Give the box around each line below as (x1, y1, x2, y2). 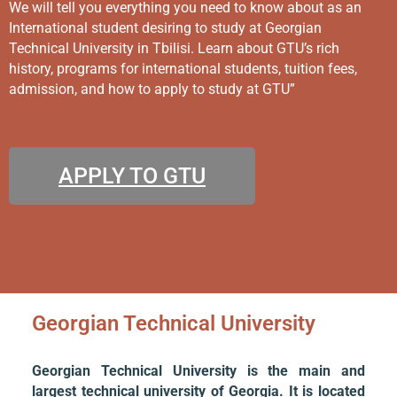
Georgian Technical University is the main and (32, 362, 365, 379)
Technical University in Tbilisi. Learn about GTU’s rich (9, 39, 339, 57)
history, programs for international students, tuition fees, (9, 59, 357, 77)
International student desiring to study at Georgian (9, 19, 322, 36)
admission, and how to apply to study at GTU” (9, 80, 295, 97)
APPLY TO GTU (58, 162, 206, 189)
